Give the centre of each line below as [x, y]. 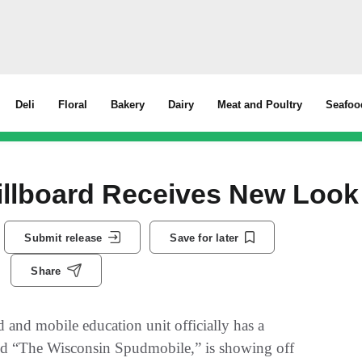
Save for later [204, 238]
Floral [73, 105]
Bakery [128, 105]
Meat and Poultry [260, 105]
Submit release [63, 238]
